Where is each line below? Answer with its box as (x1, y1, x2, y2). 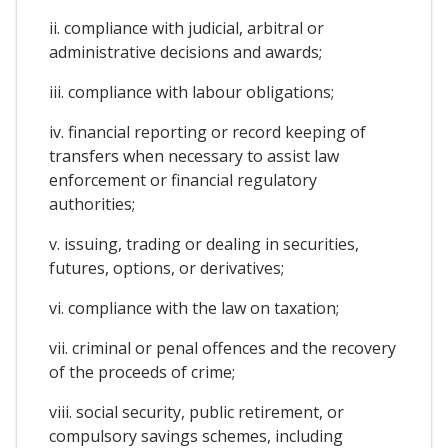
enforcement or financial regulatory (49, 168, 317, 191)
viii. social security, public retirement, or (49, 400, 344, 423)
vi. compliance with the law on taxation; (49, 296, 339, 319)
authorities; (49, 192, 135, 215)
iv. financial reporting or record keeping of (49, 120, 366, 143)
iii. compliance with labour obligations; (49, 80, 334, 103)
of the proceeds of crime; (49, 360, 235, 383)
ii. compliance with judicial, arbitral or (49, 16, 324, 39)
